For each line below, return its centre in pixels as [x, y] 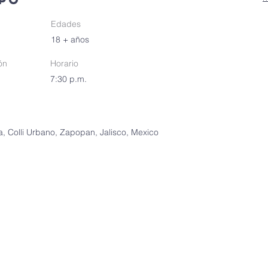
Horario [64, 63]
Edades [66, 24]
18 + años [70, 39]
